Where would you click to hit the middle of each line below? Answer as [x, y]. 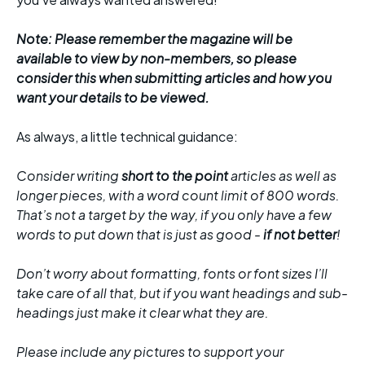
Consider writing [69, 175]
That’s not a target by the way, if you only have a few [174, 214]
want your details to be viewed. [113, 97]
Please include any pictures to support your [150, 351]
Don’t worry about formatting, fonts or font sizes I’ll [172, 273]
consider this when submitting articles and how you [174, 77]
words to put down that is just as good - [140, 234]
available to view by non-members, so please [156, 58]
